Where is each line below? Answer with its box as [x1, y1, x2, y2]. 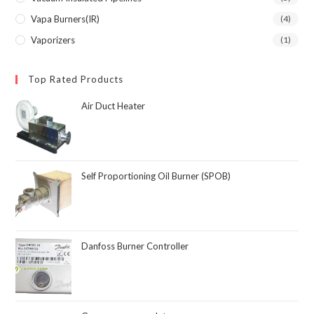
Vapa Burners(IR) [31, 13, 100, 25]
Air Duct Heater [81, 100, 146, 111]
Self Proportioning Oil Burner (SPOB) [81, 170, 231, 182]
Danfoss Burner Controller [81, 240, 189, 252]
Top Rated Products [28, 73, 124, 85]
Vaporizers [31, 34, 76, 46]
